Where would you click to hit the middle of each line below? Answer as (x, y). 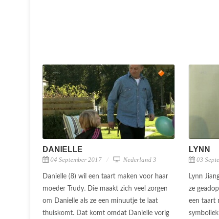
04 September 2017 (76, 159)
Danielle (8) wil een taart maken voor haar (105, 176)
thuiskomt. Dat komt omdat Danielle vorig (106, 213)
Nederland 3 (139, 159)
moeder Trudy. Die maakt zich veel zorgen (105, 188)
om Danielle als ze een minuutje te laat (100, 201)
